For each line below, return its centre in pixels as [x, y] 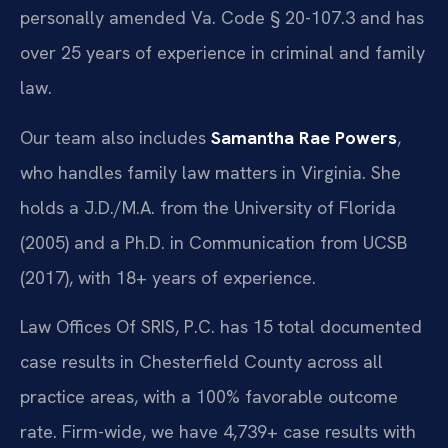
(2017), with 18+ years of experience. [168, 277]
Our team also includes [115, 137]
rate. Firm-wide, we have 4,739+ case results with [218, 432]
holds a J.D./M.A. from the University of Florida [208, 207]
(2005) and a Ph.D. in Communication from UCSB [213, 242]
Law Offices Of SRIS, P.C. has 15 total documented [221, 327]
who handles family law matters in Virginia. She [210, 172]
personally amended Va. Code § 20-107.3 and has [222, 18]
